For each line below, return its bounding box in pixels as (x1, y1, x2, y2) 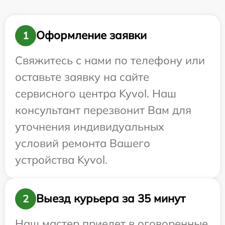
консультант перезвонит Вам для (15, 102, 191, 117)
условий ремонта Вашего (15, 136, 150, 150)
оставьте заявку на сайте (15, 69, 149, 84)
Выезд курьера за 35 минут (36, 191, 185, 206)
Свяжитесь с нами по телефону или (15, 53, 205, 67)
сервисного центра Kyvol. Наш (15, 86, 176, 100)
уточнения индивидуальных (15, 119, 164, 134)
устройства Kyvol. (15, 152, 107, 167)
